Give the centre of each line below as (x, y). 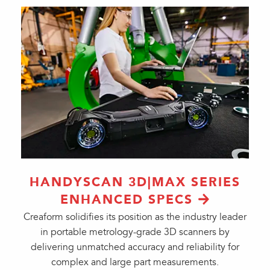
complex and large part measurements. (135, 262)
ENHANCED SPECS (126, 199)
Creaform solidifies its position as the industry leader (135, 217)
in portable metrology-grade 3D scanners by (135, 232)
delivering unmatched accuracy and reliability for (135, 247)
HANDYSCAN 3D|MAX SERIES (135, 182)
